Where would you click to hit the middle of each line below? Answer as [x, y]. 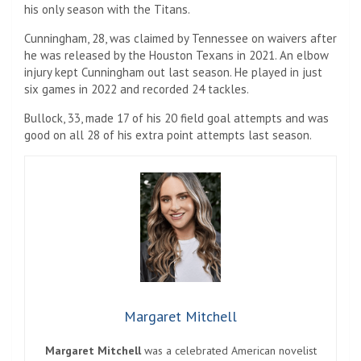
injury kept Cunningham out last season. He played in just [173, 72]
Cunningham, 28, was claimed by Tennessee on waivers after [180, 38]
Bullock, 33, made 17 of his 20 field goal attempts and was [176, 118]
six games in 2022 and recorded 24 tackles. [137, 89]
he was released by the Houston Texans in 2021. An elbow [176, 55]
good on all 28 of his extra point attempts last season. [168, 135]
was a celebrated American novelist [228, 351]
